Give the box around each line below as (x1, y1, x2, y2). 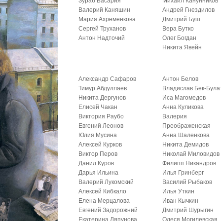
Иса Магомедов (162, 94, 206, 101)
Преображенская (162, 122, 211, 129)
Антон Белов (162, 75, 199, 82)
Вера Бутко (162, 25, 194, 32)
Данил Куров (78, 160, 114, 167)
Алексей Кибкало (78, 188, 127, 195)
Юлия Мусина (78, 132, 117, 139)
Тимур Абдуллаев (78, 85, 127, 92)
